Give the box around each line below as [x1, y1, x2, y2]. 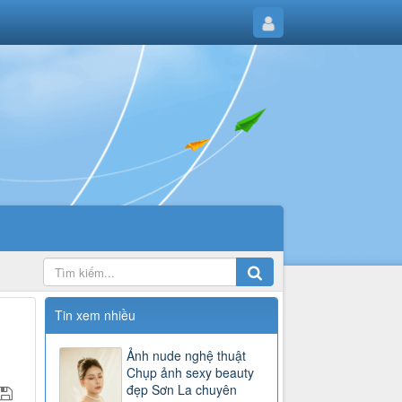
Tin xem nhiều [55, 306, 136, 325]
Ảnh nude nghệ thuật [127, 346, 247, 365]
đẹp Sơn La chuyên [127, 380, 238, 399]
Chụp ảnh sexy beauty [127, 363, 255, 382]
